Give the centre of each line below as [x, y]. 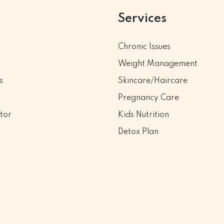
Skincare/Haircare [153, 81]
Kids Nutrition [143, 115]
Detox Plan [138, 132]
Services [142, 19]
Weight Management [158, 64]
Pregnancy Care [148, 98]
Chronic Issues [144, 47]
